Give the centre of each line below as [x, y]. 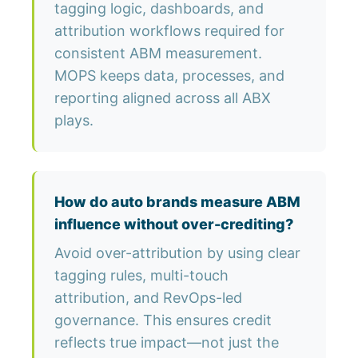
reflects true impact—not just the [167, 343]
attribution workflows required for [169, 31]
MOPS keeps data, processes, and [169, 76]
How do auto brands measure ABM [177, 202]
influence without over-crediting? [174, 225]
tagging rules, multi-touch [141, 276]
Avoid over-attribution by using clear [177, 253]
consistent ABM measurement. [158, 54]
